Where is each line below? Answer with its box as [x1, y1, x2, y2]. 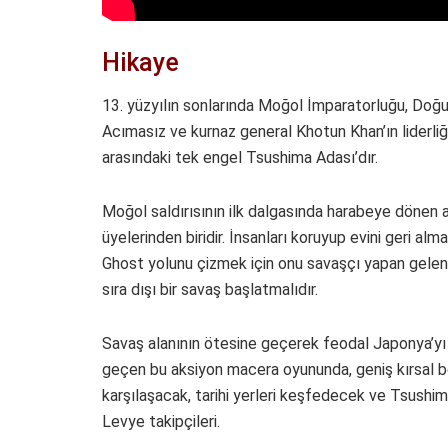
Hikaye [102, 48, 179, 78]
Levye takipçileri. [102, 411, 220, 431]
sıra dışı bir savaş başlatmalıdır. [102, 279, 318, 299]
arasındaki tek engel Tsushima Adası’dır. [102, 147, 378, 167]
